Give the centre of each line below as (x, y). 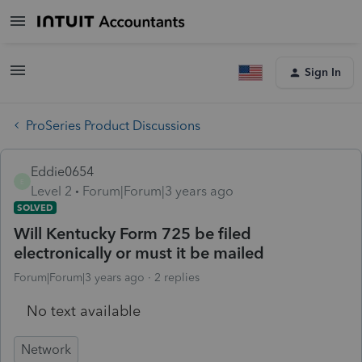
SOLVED (35, 207)
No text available (84, 311)
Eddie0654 (62, 171)
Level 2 (51, 191)
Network (46, 349)
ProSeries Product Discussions (113, 125)
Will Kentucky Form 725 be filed (133, 233)
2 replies (177, 277)
